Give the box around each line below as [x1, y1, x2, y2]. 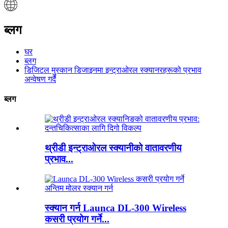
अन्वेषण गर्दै [24, 74, 56, 83]
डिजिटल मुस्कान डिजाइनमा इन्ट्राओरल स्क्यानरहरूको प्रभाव [24, 65, 202, 74]
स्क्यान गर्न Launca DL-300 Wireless [45, 202, 186, 213]
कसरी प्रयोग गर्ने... [45, 213, 109, 224]
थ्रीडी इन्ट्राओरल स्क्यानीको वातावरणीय [45, 142, 182, 154]
